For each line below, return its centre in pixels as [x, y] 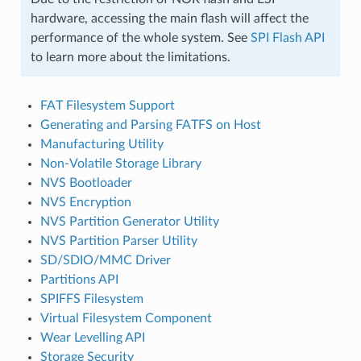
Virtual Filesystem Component [126, 318]
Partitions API [79, 279]
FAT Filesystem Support [107, 105]
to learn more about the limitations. [130, 57]
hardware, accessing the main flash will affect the [169, 18]
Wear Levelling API [92, 337]
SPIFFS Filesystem [91, 299]
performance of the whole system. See [140, 37]
